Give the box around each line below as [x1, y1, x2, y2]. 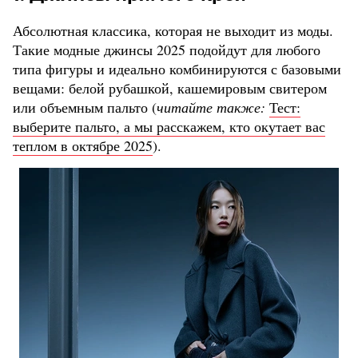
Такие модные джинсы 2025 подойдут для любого [13, 40, 320, 60]
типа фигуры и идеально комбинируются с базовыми [13, 59, 341, 79]
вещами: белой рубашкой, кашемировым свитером [13, 78, 327, 98]
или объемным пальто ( [13, 97, 157, 117]
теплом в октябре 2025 [13, 136, 153, 156]
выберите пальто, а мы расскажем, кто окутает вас [13, 117, 325, 137]
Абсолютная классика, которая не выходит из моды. [13, 21, 333, 41]
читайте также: [157, 97, 265, 117]
